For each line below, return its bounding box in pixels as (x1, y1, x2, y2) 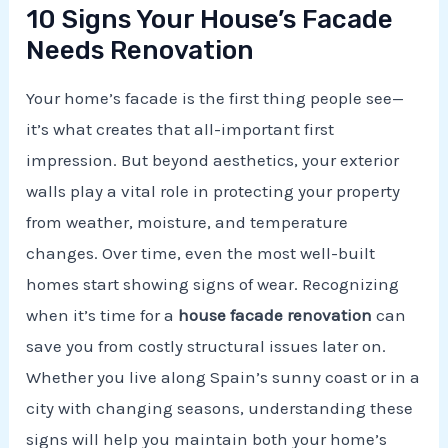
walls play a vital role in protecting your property (26, 180, 401, 201)
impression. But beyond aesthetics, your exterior (26, 149, 400, 170)
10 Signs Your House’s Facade (26, 3, 394, 35)
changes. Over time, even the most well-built (26, 242, 376, 263)
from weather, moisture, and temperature (26, 211, 349, 232)
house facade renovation (178, 304, 373, 325)
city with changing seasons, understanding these (26, 397, 414, 418)
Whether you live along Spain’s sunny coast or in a (26, 366, 421, 387)
